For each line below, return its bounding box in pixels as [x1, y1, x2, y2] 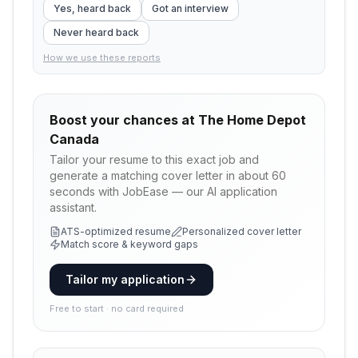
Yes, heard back [54, 2, 131, 14]
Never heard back [54, 26, 139, 38]
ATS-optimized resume [61, 225, 171, 237]
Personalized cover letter [182, 225, 301, 237]
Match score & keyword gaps [61, 238, 198, 250]
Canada [50, 131, 99, 147]
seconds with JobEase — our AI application [50, 185, 277, 198]
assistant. [50, 201, 97, 214]
